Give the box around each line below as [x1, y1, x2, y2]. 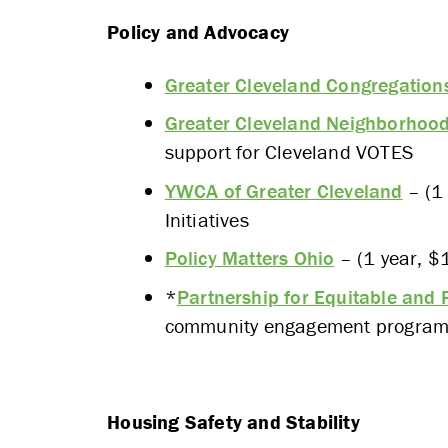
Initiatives [164, 206, 249, 232]
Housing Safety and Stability [107, 408, 360, 434]
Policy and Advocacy [107, 19, 289, 45]
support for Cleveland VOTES [164, 139, 414, 165]
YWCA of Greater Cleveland [164, 177, 403, 203]
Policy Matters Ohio [164, 245, 335, 271]
